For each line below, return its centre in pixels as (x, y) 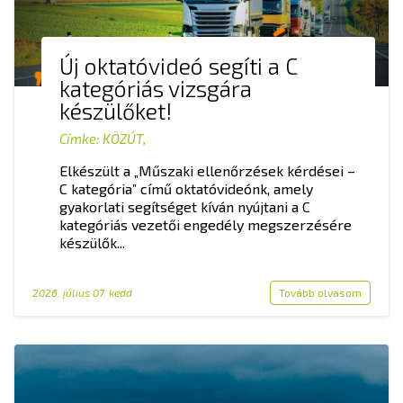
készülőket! (116, 110)
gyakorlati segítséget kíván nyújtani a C (185, 206)
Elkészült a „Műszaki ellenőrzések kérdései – (207, 170)
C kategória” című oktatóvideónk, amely (186, 188)
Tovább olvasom (320, 292)
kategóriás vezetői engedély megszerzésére (206, 224)
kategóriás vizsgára (156, 88)
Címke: (81, 138)
